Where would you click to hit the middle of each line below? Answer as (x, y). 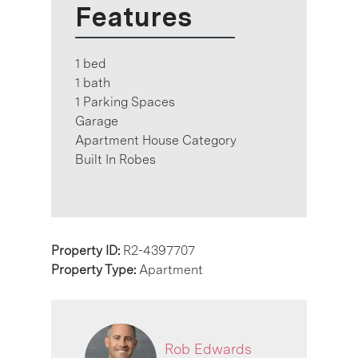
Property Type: (95, 269)
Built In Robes (115, 159)
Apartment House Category (156, 140)
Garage (97, 121)
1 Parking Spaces (125, 101)
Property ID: (87, 250)
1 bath (93, 82)
